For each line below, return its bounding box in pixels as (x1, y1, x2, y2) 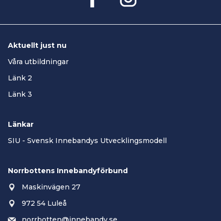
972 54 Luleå (22, 199, 67, 208)
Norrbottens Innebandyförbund (8, 166, 128, 175)
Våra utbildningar (8, 57, 69, 66)
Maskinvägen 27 (22, 183, 80, 191)
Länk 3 (8, 90, 32, 99)
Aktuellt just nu (8, 41, 67, 50)
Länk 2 (8, 74, 32, 82)
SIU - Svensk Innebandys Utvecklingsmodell (8, 136, 167, 145)
